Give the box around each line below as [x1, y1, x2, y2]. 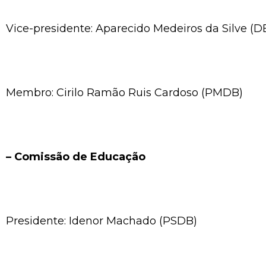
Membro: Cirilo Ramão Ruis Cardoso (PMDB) [6, 85, 243, 99]
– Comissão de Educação [6, 150, 145, 163]
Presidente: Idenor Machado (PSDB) [6, 214, 197, 227]
